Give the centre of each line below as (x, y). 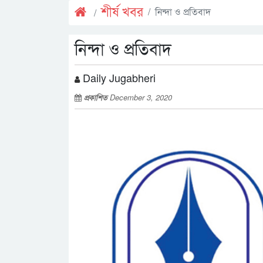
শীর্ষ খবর (122, 13)
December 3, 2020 (141, 97)
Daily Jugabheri (118, 77)
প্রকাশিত (97, 97)
